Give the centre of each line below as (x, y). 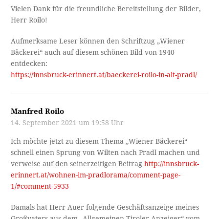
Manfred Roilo (38, 111)
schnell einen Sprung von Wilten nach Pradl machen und (106, 152)
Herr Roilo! (29, 20)
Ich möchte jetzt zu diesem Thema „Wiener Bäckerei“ (99, 141)
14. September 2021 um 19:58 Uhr (67, 122)
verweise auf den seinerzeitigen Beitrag (78, 164)
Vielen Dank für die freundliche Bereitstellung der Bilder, (106, 9)
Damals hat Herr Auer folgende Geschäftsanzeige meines (105, 207)
